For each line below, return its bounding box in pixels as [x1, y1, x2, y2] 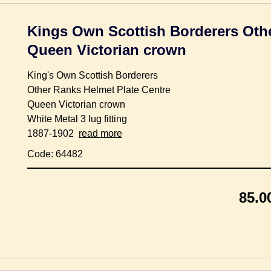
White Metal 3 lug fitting [27, 113, 127, 124]
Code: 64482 [27, 148, 83, 159]
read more [79, 128, 122, 139]
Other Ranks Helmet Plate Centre [27, 84, 171, 95]
